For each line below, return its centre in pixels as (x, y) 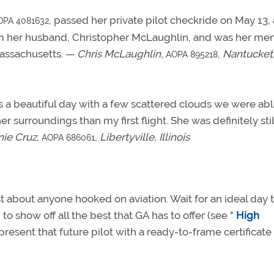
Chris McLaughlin (119, 54)
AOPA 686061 (68, 138)
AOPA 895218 (192, 54)
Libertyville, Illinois (145, 137)
